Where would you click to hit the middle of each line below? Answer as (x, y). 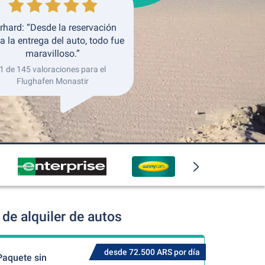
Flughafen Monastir (53, 81)
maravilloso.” (53, 54)
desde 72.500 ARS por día (152, 252)
